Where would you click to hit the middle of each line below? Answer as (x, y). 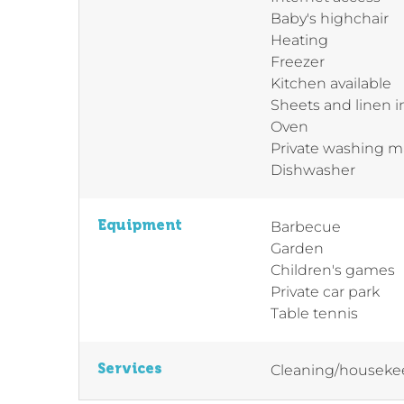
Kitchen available (331, 83)
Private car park (325, 291)
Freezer (298, 61)
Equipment (140, 225)
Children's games (333, 270)
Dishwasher (313, 170)
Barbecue (306, 226)
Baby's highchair (330, 18)
